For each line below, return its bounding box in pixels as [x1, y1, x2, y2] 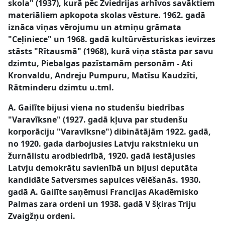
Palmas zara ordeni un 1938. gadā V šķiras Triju [8, 198, 196, 209]
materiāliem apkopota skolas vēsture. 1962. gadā [8, 10, 205, 21]
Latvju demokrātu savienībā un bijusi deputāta [8, 162, 198, 173]
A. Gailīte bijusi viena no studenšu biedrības [8, 102, 184, 113]
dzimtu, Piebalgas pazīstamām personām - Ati [8, 58, 193, 69]
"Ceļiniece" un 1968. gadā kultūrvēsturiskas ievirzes [8, 34, 215, 45]
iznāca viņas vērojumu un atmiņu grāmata [8, 22, 181, 33]
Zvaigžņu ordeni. [8, 210, 75, 221]
